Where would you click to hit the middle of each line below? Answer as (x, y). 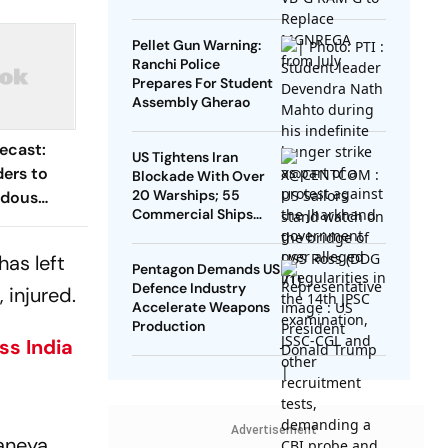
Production (168, 326)
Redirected (169, 233)
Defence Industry (188, 288)
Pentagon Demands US (205, 269)
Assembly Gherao (190, 102)
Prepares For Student (202, 83)
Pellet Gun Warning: (196, 45)
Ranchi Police (175, 64)
